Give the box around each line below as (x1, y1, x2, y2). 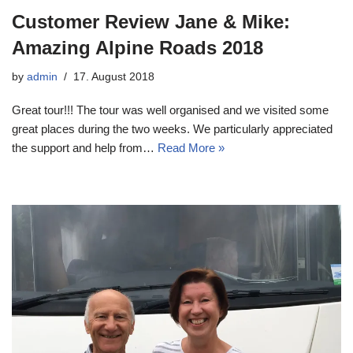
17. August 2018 (73, 70, 154, 83)
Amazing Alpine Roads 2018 (12, 36, 263, 58)
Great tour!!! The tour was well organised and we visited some (12, 102, 329, 117)
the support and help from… (12, 140, 158, 154)
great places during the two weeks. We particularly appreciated (12, 121, 333, 136)
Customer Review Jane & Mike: (12, 10, 290, 32)
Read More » (158, 140, 225, 154)
